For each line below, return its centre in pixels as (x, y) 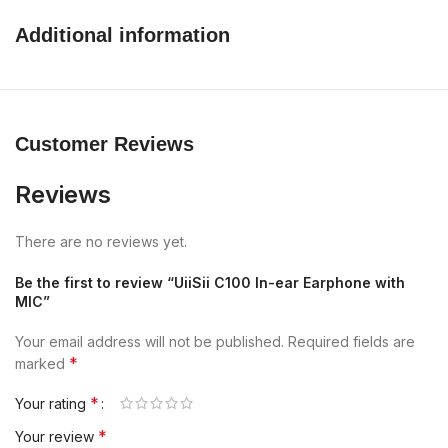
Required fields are (351, 341)
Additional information (123, 34)
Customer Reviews (104, 143)
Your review (56, 436)
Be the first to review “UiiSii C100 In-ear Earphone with (210, 282)
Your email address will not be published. (149, 341)
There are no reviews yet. (101, 241)
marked (42, 363)
